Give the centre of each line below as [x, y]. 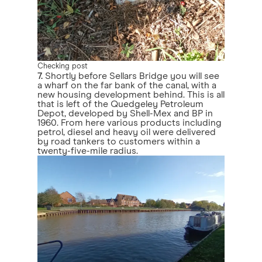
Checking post [63, 66]
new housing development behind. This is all [131, 95]
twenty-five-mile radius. [88, 151]
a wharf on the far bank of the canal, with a [127, 85]
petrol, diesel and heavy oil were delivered [127, 132]
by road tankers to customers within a [119, 142]
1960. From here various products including [130, 123]
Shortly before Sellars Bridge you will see [131, 76]
